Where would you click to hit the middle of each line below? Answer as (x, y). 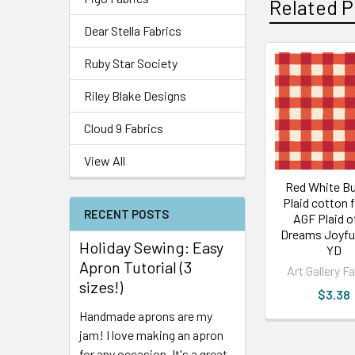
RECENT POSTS (126, 214)
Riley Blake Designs (135, 95)
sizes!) (101, 286)
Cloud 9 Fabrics (124, 128)
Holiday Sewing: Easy (151, 247)
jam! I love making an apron (151, 334)
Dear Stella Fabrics (133, 30)
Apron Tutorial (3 (136, 267)
